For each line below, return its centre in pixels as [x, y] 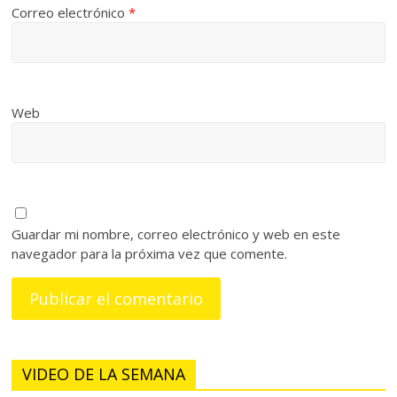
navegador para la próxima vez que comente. [150, 254]
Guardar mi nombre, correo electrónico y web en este [176, 234]
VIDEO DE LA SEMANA [104, 374]
